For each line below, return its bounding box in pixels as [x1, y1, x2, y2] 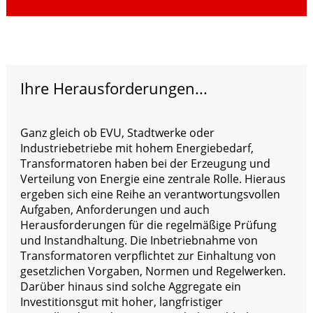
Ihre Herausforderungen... [20, 77, 208, 99]
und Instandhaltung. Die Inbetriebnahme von [20, 232, 258, 248]
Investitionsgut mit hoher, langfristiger [20, 293, 223, 310]
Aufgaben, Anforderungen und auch [20, 201, 210, 217]
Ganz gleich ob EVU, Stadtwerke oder [20, 124, 214, 140]
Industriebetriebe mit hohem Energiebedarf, [20, 140, 254, 156]
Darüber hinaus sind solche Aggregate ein [20, 278, 241, 294]
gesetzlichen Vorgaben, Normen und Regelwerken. [20, 263, 286, 279]
